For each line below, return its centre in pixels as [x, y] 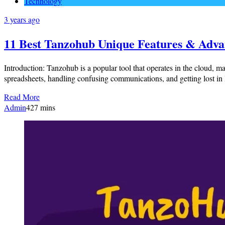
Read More [22, 96]
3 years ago [22, 19]
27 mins [43, 107]
